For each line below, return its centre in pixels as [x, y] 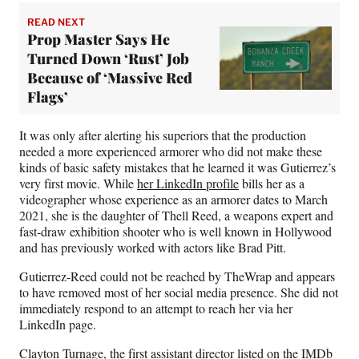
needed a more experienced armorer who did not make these [171, 151]
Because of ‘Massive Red [110, 77]
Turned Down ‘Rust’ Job [108, 58]
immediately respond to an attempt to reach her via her [156, 308]
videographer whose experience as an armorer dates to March [173, 199]
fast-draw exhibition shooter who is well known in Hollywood [175, 231]
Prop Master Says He [99, 39]
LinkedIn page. [60, 324]
